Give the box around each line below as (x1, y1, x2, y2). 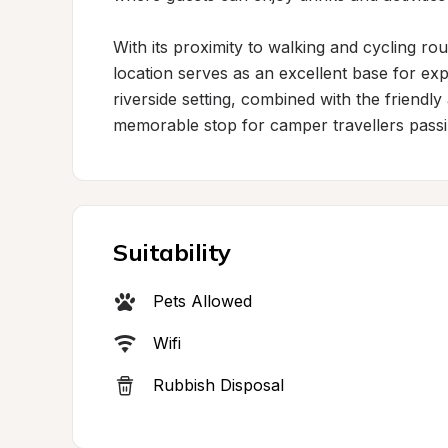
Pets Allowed (153, 291, 252, 311)
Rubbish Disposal (153, 375, 284, 395)
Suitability (113, 237, 231, 267)
